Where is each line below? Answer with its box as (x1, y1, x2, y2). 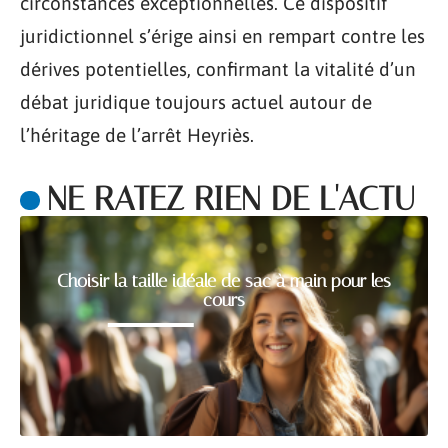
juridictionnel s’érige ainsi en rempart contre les (20, 25, 425, 48)
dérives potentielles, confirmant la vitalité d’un (20, 58, 416, 81)
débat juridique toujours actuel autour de (20, 91, 372, 114)
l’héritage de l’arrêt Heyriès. (20, 124, 254, 147)
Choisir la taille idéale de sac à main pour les (57, 270, 391, 293)
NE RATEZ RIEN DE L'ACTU (46, 179, 415, 219)
